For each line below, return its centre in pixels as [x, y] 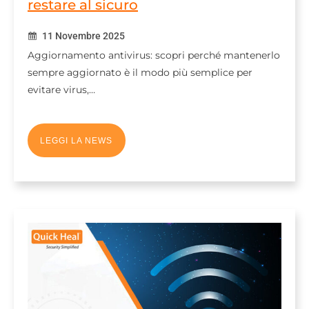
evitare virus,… [61, 90]
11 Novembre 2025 [82, 36]
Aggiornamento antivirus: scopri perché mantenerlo [154, 56]
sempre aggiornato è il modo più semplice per [140, 73]
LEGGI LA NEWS [77, 140]
